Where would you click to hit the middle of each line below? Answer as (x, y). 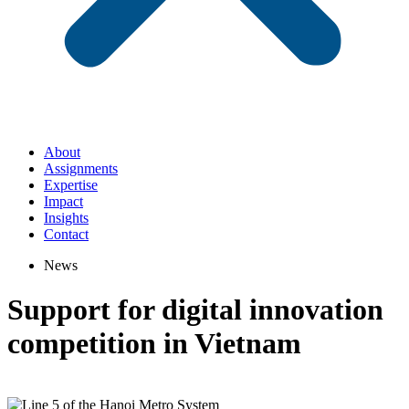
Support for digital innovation (195, 310)
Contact (66, 234)
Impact (63, 201)
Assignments (81, 168)
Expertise (71, 185)
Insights (66, 218)
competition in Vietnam (154, 344)
